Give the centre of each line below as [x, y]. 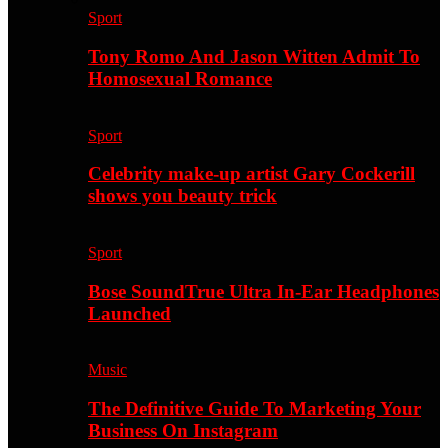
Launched [129, 313]
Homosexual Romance [180, 78]
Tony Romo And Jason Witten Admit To [254, 56]
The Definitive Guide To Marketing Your [254, 409]
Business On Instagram [183, 431]
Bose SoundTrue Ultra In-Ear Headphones [263, 291]
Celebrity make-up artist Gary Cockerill [251, 174]
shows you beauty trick [182, 196]
